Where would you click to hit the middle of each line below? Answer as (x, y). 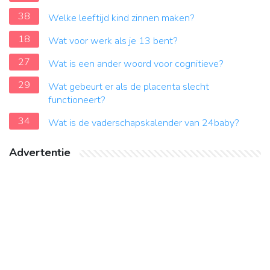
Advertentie (40, 153)
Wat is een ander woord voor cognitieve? (136, 64)
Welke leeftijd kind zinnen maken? (121, 18)
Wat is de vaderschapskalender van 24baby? (144, 123)
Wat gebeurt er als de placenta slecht (129, 87)
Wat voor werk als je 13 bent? (113, 41)
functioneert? (77, 100)
